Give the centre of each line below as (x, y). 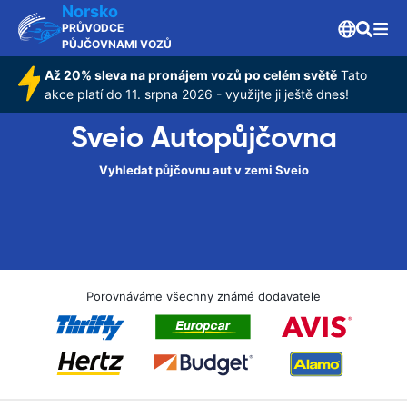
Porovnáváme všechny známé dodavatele (203, 296)
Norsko (90, 11)
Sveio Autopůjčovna (203, 137)
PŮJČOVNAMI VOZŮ (117, 44)
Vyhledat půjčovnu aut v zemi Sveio (203, 170)
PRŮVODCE (93, 28)
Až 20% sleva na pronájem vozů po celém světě (191, 75)
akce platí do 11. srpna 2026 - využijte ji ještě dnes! (197, 94)
